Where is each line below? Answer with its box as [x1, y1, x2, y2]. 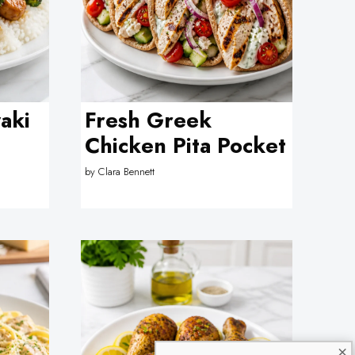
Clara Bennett [98, 163, 155, 179]
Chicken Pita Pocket [85, 130, 287, 161]
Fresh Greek [85, 105, 212, 136]
